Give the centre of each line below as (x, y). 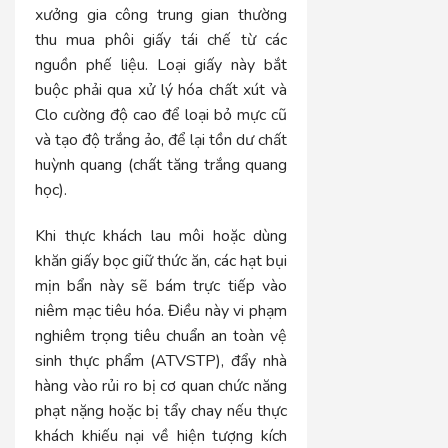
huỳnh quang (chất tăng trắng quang (161, 164)
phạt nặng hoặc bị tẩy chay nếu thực (161, 410)
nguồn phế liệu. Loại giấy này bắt (161, 64)
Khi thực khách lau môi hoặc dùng (161, 235)
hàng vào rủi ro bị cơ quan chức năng (161, 385)
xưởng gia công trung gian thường (161, 14)
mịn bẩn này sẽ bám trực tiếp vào (161, 285)
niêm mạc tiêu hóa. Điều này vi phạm (161, 310)
